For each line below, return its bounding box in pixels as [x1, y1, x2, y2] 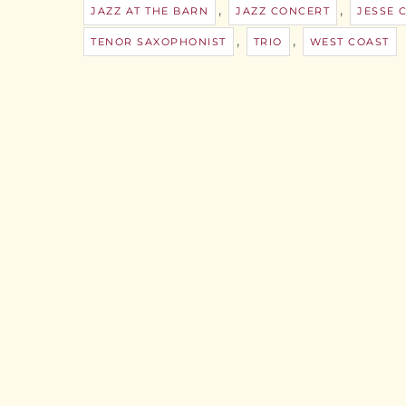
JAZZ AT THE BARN [91, 4, 208, 17]
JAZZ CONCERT [236, 4, 330, 17]
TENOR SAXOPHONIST [91, 34, 227, 48]
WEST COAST [309, 34, 390, 48]
